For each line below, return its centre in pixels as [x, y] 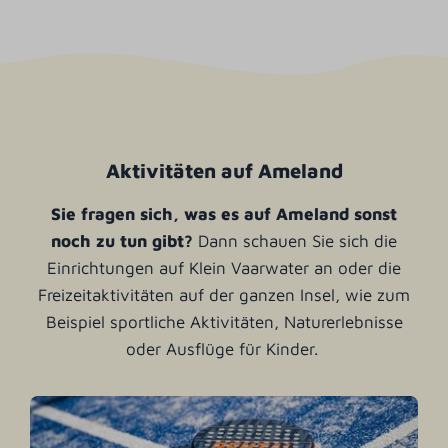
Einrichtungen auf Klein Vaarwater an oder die [224, 267]
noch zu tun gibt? [124, 240]
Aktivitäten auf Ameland [224, 170]
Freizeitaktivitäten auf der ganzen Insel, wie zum [224, 294]
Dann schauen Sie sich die [297, 240]
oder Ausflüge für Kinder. [224, 348]
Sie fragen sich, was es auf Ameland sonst [224, 213]
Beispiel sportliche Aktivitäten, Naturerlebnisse [224, 321]
